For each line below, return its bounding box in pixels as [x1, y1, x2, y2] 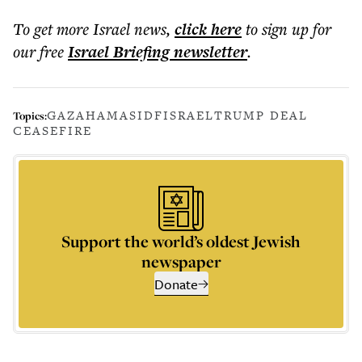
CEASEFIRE [13, 122, 92, 139]
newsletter [170, 40, 247, 63]
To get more [13, 18, 93, 40]
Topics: [13, 107, 47, 123]
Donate [154, 274, 198, 294]
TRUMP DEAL [214, 107, 308, 124]
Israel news [93, 18, 166, 40]
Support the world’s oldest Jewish [61, 230, 301, 252]
